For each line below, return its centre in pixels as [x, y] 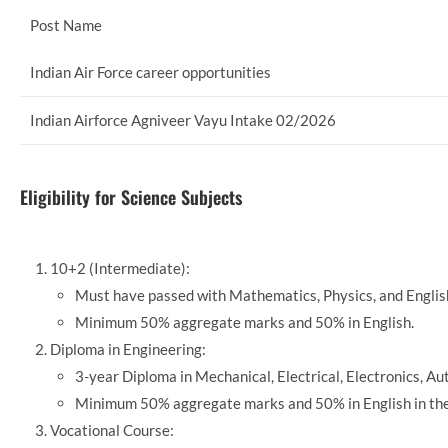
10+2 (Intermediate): [120, 267]
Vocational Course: [112, 429]
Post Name [66, 25]
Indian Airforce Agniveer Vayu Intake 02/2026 [183, 120]
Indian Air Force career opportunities [150, 72]
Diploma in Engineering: [128, 348]
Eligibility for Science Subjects [131, 196]
